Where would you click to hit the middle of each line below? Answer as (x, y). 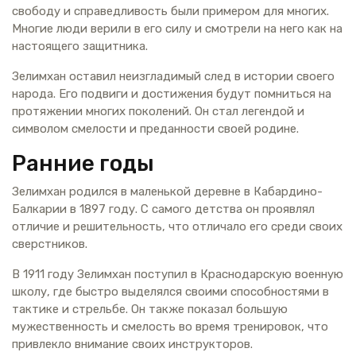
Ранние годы (83, 163)
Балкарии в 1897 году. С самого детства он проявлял (163, 209)
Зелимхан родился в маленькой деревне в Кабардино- (167, 191)
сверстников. (50, 244)
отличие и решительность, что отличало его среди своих (177, 226)
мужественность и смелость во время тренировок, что (170, 326)
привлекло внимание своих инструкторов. (132, 344)
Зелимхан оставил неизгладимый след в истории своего (173, 76)
